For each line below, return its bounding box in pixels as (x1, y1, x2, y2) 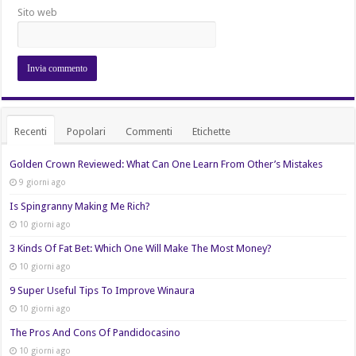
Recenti (14, 126, 48, 138)
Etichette (192, 126, 231, 138)
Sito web (17, 6, 58, 19)
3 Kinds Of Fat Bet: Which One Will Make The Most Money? (10, 242, 273, 255)
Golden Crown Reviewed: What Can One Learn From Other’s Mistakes (10, 158, 323, 171)
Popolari (67, 126, 106, 138)
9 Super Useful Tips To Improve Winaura (10, 284, 195, 297)
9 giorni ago (19, 177, 67, 188)
